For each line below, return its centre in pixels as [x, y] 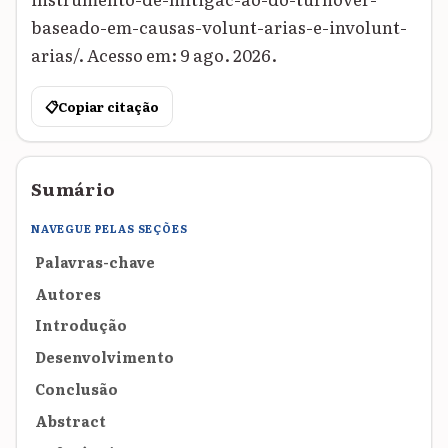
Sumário [73, 188]
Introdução [81, 325]
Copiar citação [108, 107]
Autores [68, 293]
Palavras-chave [95, 261]
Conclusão [76, 389]
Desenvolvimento [104, 357]
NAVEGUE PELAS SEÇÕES [109, 228]
